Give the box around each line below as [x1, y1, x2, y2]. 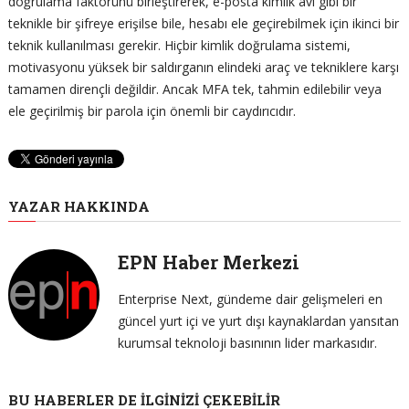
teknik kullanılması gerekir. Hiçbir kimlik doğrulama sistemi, [7, 36, 351, 54]
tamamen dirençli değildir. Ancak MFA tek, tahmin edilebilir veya [7, 79, 382, 98]
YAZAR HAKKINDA [7, 196, 150, 215]
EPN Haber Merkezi [117, 249, 299, 274]
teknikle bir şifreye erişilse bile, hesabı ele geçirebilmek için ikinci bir [7, 14, 399, 32]
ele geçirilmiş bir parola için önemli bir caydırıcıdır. [7, 101, 296, 120]
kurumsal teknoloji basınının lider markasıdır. [117, 333, 377, 351]
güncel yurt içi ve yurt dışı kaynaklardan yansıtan [117, 311, 399, 330]
